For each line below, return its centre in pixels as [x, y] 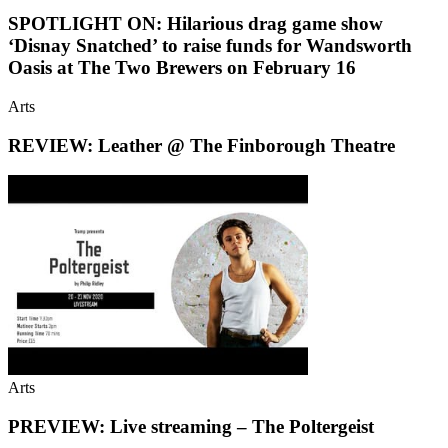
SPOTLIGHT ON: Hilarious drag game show [195, 24]
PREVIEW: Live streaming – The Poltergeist [191, 427]
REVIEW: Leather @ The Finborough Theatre [201, 145]
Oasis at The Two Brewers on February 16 [182, 68]
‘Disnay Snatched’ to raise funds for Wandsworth [210, 46]
